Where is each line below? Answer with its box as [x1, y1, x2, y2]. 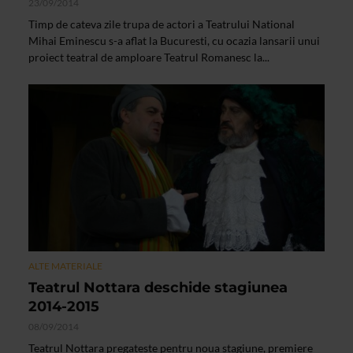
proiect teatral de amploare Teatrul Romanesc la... [28, 50, 269, 65]
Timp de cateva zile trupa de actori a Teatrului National [28, 17, 295, 32]
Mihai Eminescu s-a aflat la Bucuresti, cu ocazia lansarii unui [28, 34, 320, 48]
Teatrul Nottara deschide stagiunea [28, 279, 288, 297]
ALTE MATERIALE [28, 260, 102, 273]
